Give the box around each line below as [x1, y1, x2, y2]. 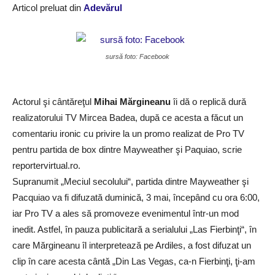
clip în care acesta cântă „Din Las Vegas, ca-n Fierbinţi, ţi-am [12, 256, 255, 266]
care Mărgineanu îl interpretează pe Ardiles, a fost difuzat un [12, 240, 251, 250]
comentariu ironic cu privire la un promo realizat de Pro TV [12, 128, 244, 139]
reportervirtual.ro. [12, 160, 80, 171]
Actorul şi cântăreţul [12, 96, 94, 107]
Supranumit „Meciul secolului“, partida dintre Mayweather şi [12, 176, 249, 187]
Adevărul [83, 2, 122, 13]
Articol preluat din [12, 2, 83, 13]
